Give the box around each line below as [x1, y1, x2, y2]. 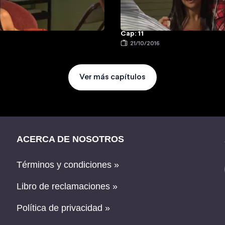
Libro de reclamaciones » [17, 181, 118, 192]
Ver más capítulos [79, 73, 146, 81]
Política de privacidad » [17, 203, 110, 213]
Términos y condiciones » [17, 160, 120, 170]
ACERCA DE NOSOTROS [17, 134, 125, 145]
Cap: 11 [121, 31, 144, 38]
